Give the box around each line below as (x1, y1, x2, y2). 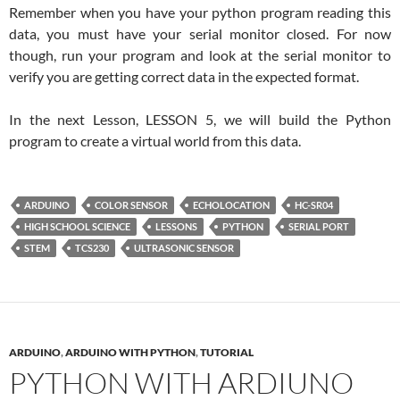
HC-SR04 (295, 199, 333, 212)
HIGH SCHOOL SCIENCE (24, 221, 130, 233)
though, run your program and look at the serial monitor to (9, 46, 391, 64)
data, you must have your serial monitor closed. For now (9, 25, 391, 43)
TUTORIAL (200, 346, 254, 360)
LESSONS (155, 221, 197, 233)
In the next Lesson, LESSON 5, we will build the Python (9, 111, 391, 129)
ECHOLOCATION (193, 199, 270, 212)
